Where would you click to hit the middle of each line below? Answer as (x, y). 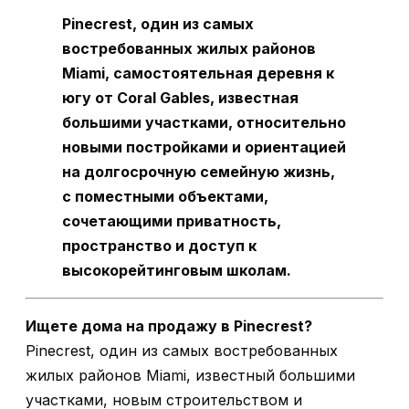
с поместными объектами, (165, 196)
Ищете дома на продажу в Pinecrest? (169, 326)
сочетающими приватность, (172, 221)
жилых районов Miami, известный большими (190, 375)
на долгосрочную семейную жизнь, (199, 172)
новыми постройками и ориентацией (204, 147)
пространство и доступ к (159, 246)
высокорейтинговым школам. (177, 270)
